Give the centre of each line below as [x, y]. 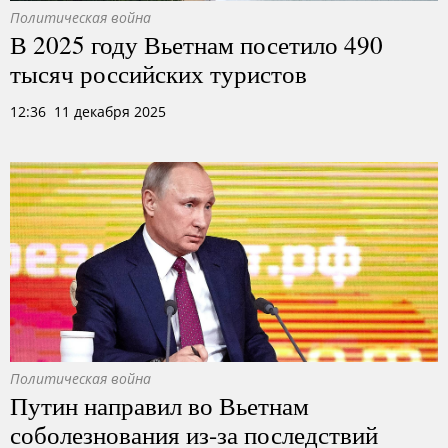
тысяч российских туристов [158, 73]
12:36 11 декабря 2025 [88, 111]
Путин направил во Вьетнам [159, 405]
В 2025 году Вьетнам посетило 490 [196, 44]
